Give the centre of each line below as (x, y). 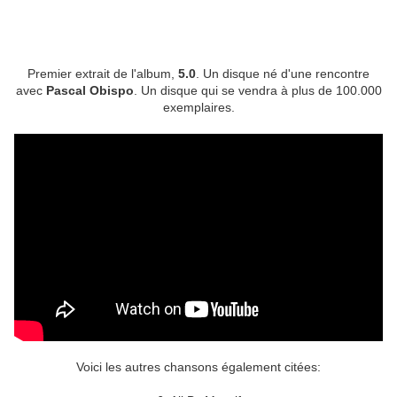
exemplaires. (198, 108)
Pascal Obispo (90, 91)
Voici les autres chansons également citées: (198, 367)
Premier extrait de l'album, (103, 74)
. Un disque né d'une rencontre (283, 74)
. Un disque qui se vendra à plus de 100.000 (257, 91)
